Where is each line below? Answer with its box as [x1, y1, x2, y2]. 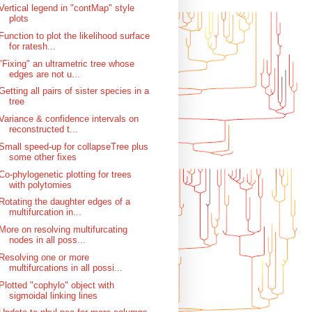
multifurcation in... [9, 207, 82, 218]
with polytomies [9, 179, 72, 190]
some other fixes [9, 151, 77, 162]
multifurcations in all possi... [9, 262, 123, 273]
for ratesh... [9, 40, 56, 52]
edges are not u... [9, 68, 81, 79]
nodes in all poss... [9, 235, 86, 246]
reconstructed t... [9, 124, 79, 135]
